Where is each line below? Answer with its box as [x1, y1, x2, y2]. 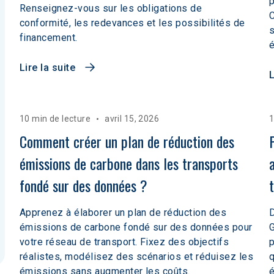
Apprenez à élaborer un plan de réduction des [20, 207, 227, 218]
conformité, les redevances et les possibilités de [20, 17, 245, 29]
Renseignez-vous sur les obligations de [20, 2, 202, 14]
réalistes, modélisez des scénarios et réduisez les [20, 251, 254, 262]
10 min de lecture [20, 114, 91, 124]
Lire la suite [20, 62, 76, 73]
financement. [20, 32, 78, 43]
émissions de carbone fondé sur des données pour [20, 221, 253, 233]
